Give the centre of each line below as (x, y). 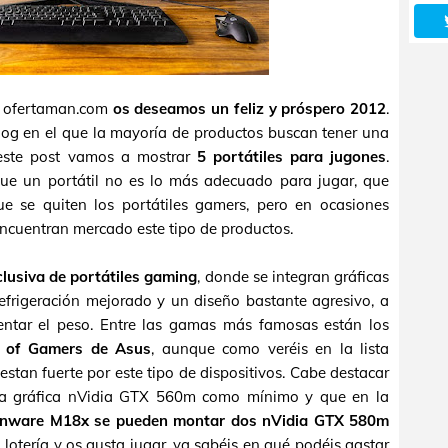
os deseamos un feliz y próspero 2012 (249, 108)
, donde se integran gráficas (293, 276)
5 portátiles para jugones (291, 156)
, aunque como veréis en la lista (270, 348)
